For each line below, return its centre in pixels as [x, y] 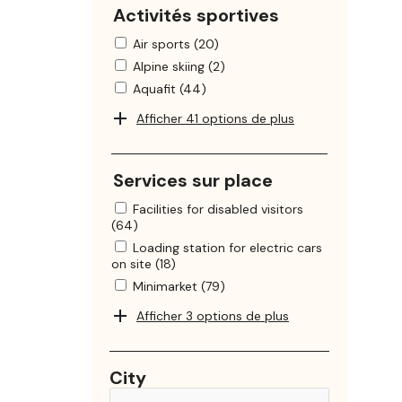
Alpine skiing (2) [179, 67]
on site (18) [144, 264]
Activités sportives [196, 16]
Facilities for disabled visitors [218, 210]
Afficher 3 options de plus [213, 316]
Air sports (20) [176, 44]
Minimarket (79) [179, 287]
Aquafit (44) [170, 89]
